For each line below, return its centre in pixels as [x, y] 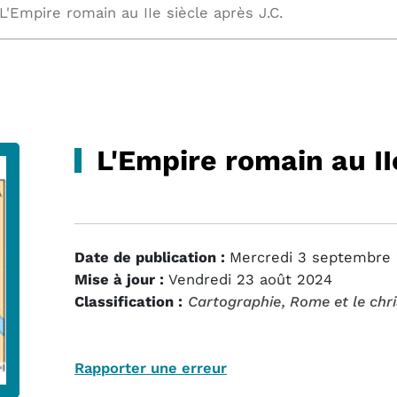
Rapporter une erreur [151, 368]
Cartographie [234, 302]
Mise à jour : [119, 280]
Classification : [128, 302]
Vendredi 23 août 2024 [250, 280]
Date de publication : [150, 257]
